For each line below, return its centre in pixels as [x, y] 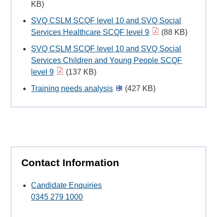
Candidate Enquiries [67, 185]
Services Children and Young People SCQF [107, 61]
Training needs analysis [72, 89]
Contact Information [70, 163]
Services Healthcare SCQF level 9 [90, 32]
